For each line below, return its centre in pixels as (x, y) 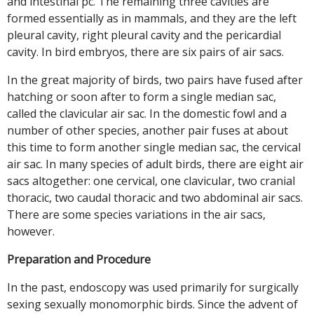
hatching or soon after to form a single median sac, (142, 96)
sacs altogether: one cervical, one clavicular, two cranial (151, 180)
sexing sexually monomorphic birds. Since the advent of (152, 304)
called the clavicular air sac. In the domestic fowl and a (147, 113)
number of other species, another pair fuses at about (148, 130)
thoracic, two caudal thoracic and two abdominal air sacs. (155, 197)
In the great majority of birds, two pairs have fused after (155, 80)
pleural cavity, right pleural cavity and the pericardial (144, 35)
